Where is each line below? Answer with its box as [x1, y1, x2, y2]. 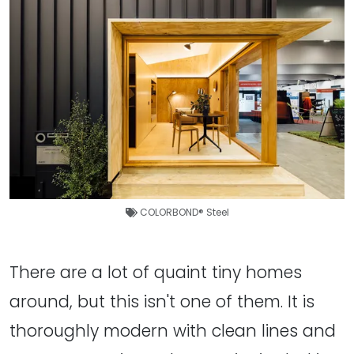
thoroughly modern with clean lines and [9, 318, 336, 342]
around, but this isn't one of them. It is [9, 289, 314, 313]
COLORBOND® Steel [139, 205, 229, 219]
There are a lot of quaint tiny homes [9, 260, 302, 284]
